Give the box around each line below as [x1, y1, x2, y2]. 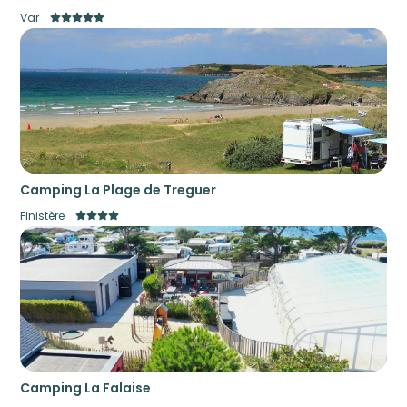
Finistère [20, 207, 65, 223]
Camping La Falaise [20, 378, 152, 397]
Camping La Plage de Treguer [20, 180, 217, 199]
